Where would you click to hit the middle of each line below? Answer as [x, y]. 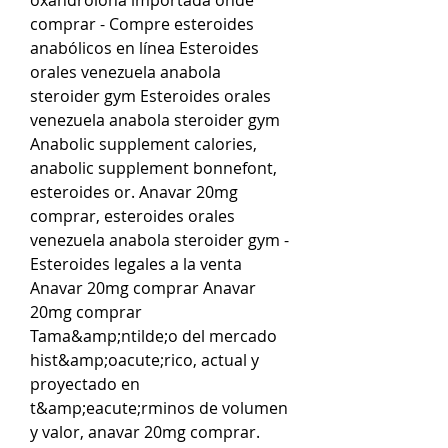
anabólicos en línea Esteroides [144, 47]
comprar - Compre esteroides [142, 23]
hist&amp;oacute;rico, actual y [144, 359]
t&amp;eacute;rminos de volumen [159, 407]
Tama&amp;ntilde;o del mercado [153, 335]
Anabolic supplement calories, [143, 143]
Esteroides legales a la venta [136, 263]
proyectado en [85, 383]
